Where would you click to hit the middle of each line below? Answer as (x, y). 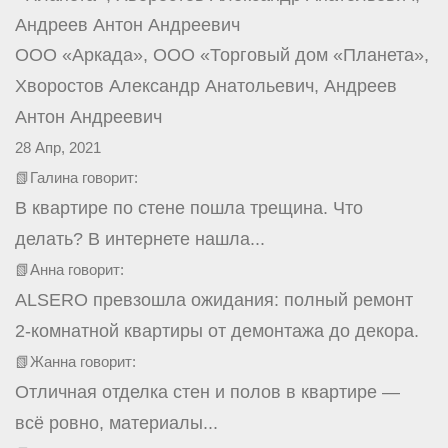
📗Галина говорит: (76, 177)
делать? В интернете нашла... (140, 238)
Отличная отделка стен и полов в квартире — (207, 391)
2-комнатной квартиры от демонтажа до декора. (217, 330)
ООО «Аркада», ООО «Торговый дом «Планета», (222, 54)
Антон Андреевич (88, 116)
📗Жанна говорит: (75, 361)
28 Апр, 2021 (58, 147)
